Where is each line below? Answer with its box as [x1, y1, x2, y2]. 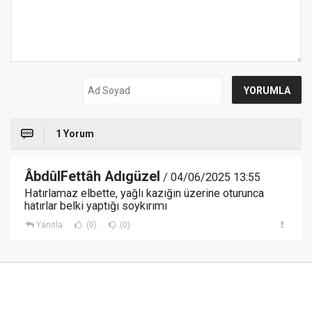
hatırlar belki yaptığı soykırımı [24, 199, 167, 213]
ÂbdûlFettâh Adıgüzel [24, 169, 160, 185]
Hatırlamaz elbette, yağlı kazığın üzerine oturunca [24, 187, 264, 201]
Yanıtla [36, 220, 63, 231]
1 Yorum [56, 128, 94, 140]
